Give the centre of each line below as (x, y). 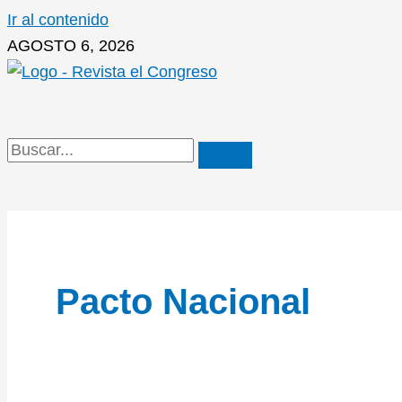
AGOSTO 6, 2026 (71, 46)
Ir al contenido (58, 20)
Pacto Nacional (183, 302)
